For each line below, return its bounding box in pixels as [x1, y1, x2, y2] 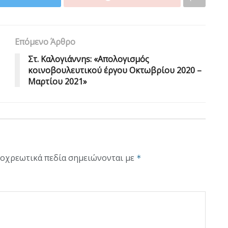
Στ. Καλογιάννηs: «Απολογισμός [28, 53, 149, 65]
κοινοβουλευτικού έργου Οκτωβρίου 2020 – [28, 64, 202, 76]
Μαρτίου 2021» [28, 75, 87, 87]
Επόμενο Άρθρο [15, 36, 75, 47]
